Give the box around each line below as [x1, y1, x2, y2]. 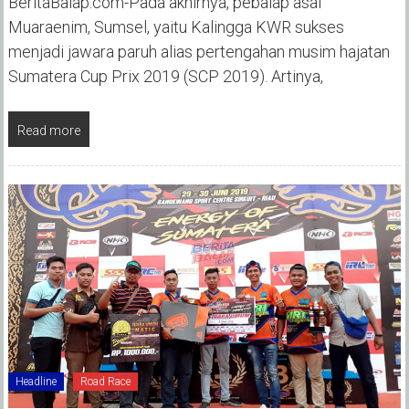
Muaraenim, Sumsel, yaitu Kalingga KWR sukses [7, 16, 344, 37]
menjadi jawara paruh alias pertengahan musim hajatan [7, 41, 390, 61]
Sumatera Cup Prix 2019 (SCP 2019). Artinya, [7, 66, 323, 86]
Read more [16, 122, 80, 138]
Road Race [79, 375, 131, 389]
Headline [15, 375, 57, 389]
